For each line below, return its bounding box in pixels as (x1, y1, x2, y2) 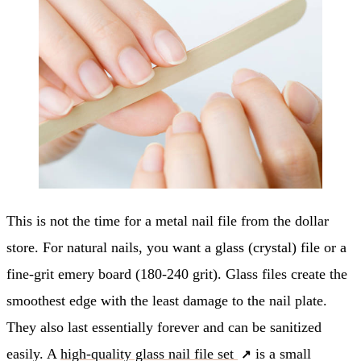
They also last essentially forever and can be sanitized (6, 318, 322, 335)
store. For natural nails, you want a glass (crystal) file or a (6, 239, 346, 255)
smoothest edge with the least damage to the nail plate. (6, 292, 327, 309)
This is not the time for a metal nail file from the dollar (6, 212, 329, 229)
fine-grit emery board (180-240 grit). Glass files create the (6, 265, 347, 282)
